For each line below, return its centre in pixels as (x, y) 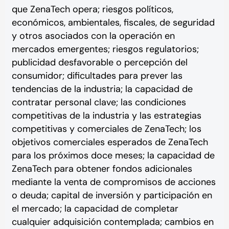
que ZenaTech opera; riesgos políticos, (92, 9)
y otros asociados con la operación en (93, 36)
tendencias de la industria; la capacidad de (102, 89)
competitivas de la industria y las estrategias (106, 116)
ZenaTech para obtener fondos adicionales (102, 169)
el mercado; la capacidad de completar (95, 209)
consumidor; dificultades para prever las (97, 76)
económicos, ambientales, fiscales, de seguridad (113, 23)
